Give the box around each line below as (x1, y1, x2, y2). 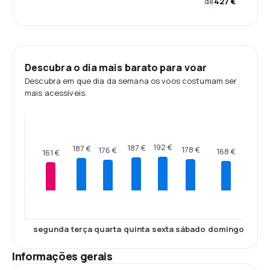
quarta (94, 224, 122, 234)
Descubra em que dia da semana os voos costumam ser (25, 75, 237, 86)
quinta (123, 224, 149, 234)
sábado (175, 224, 206, 234)
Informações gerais (12, 249, 113, 263)
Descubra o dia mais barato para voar (25, 61, 207, 74)
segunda (33, 224, 69, 234)
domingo (208, 224, 245, 234)
